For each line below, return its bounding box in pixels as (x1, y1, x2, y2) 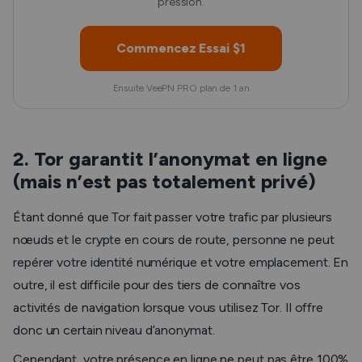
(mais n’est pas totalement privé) (13, 170, 316, 193)
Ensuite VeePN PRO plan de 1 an (112, 82, 250, 94)
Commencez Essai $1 (116, 40, 246, 56)
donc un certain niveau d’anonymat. (13, 322, 218, 338)
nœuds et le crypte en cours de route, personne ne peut (13, 232, 335, 247)
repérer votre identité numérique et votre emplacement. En (13, 255, 349, 270)
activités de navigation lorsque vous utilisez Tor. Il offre (13, 300, 324, 315)
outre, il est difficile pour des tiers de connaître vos (13, 277, 301, 293)
